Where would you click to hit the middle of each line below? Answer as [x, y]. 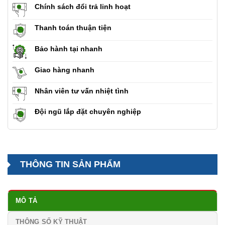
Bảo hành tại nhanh [68, 49]
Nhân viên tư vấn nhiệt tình [81, 91]
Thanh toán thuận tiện [73, 28]
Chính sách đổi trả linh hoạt [82, 7]
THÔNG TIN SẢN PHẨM [70, 164]
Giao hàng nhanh [64, 70]
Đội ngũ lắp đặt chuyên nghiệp [88, 112]
